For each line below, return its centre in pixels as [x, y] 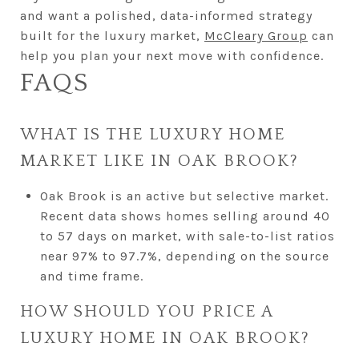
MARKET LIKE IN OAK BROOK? [159, 160]
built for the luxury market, [112, 35]
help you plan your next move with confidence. [172, 55]
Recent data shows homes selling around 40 [185, 216]
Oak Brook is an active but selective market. [184, 196]
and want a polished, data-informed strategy [166, 15]
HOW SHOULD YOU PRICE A [147, 311]
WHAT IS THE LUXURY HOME [153, 134]
